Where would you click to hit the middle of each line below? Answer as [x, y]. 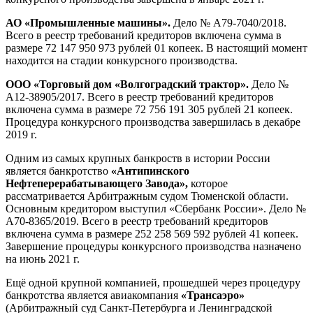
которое [208, 184]
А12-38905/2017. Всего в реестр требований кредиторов [140, 97]
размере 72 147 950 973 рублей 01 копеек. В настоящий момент [156, 48]
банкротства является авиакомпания [93, 296]
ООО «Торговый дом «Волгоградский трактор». [129, 85]
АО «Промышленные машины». [89, 23]
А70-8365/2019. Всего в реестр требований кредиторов [137, 221]
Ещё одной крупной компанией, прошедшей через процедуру [153, 283]
